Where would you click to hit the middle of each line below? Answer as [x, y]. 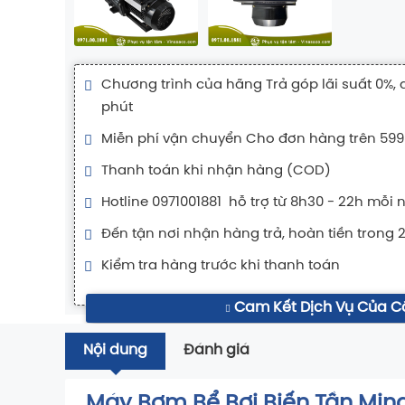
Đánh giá [217, 351]
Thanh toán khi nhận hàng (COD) [216, 170]
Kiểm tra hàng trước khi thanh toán [221, 265]
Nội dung [115, 351]
